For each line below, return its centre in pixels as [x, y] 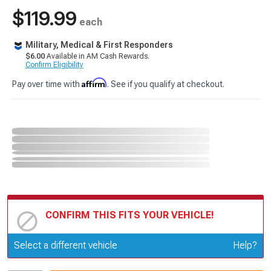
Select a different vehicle [66, 245]
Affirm [94, 83]
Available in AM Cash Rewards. [97, 56]
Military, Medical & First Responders [99, 45]
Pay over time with [47, 84]
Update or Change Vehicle [101, 243]
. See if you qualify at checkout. [166, 84]
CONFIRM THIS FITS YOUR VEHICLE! [130, 215]
